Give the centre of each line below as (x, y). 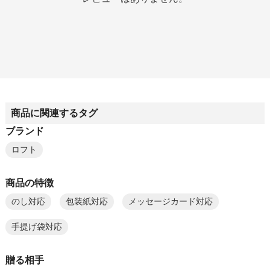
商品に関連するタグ (54, 113)
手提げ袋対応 (36, 227)
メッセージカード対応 (170, 202)
